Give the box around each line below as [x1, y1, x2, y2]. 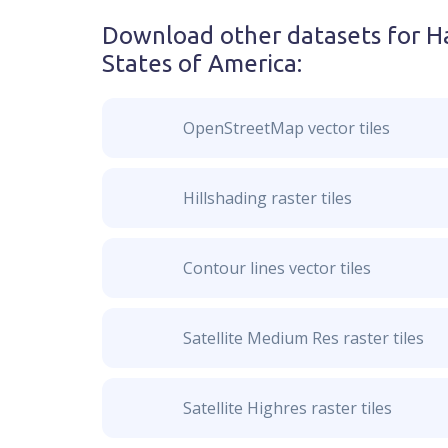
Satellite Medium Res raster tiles [182, 327, 424, 349]
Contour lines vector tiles [182, 257, 371, 279]
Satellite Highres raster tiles [182, 397, 392, 419]
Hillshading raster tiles [182, 187, 352, 209]
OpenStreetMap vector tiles [182, 117, 390, 139]
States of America [102, 50, 297, 77]
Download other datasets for [102, 22, 426, 49]
